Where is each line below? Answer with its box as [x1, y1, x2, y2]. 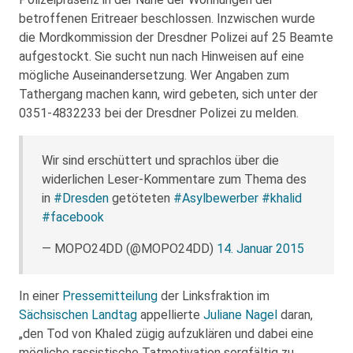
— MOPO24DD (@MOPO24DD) [42, 241, 217, 256]
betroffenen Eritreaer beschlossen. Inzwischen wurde [19, 11, 315, 26]
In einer [19, 288, 62, 303]
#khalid [262, 191, 302, 206]
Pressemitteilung [62, 288, 158, 303]
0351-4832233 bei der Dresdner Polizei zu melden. [19, 106, 299, 121]
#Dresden [54, 191, 109, 206]
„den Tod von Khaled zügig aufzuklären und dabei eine [19, 326, 314, 341]
